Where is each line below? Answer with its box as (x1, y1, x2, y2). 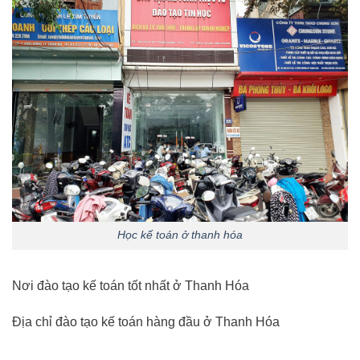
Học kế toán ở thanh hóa (117, 228, 243, 242)
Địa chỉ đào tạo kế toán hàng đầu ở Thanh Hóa (12, 315, 280, 329)
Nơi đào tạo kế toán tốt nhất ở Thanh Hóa (12, 278, 249, 292)
